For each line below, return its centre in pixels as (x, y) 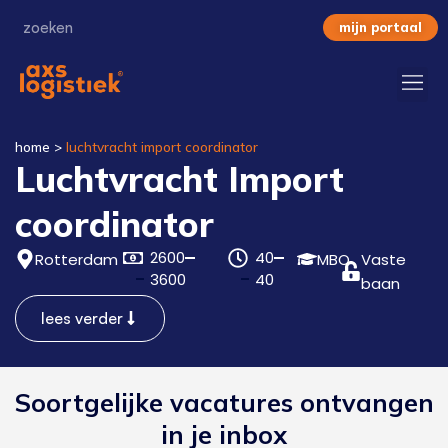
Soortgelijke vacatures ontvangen (224, 402)
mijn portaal (380, 27)
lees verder (82, 317)
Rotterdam (76, 259)
